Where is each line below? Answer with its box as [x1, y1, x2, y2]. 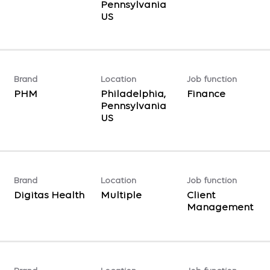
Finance [186, 89, 225, 99]
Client [186, 190, 215, 201]
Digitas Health [14, 190, 85, 201]
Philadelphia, [100, 89, 166, 99]
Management [186, 202, 253, 213]
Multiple [100, 190, 142, 201]
